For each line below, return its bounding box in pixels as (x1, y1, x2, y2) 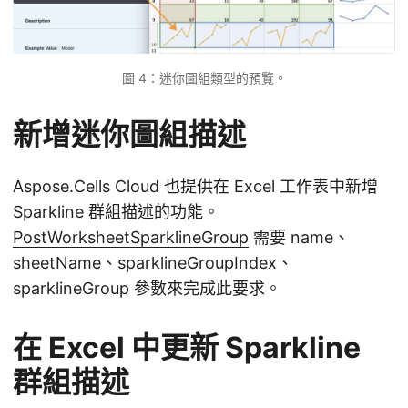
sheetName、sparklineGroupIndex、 (13, 253, 293, 273)
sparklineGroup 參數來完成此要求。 (13, 279, 281, 299)
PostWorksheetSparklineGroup (13, 228, 249, 248)
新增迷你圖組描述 (13, 117, 246, 153)
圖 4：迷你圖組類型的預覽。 (121, 70, 287, 87)
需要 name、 (249, 228, 350, 248)
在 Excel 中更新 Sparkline (13, 330, 361, 366)
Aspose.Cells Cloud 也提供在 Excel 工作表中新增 (13, 177, 378, 197)
